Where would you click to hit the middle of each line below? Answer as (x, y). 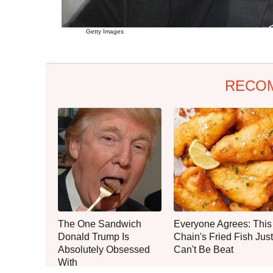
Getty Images (105, 31)
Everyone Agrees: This (223, 224)
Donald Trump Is (94, 236)
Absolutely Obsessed (104, 249)
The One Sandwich (100, 224)
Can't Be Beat (204, 249)
